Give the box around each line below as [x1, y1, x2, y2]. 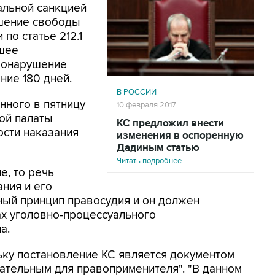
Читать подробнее [117, 156, 182, 166]
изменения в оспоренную [117, 130, 244, 142]
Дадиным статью [117, 142, 199, 154]
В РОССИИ [117, 87, 157, 97]
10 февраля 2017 [117, 100, 176, 110]
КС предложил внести [117, 117, 224, 130]
